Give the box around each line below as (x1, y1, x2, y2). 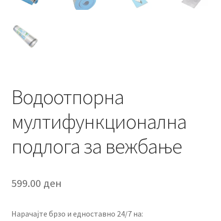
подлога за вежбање (11, 133, 182, 159)
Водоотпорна (11, 83, 124, 110)
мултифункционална (11, 108, 186, 134)
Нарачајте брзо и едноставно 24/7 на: (11, 209, 143, 219)
